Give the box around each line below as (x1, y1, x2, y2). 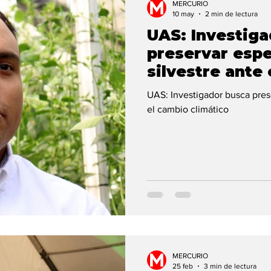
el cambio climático (147, 104, 229, 114)
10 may (172, 9, 194, 18)
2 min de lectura (205, 9, 258, 18)
